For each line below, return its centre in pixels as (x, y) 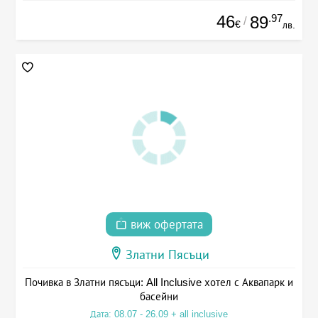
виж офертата (165, 225)
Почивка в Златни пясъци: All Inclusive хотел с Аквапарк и (159, 283)
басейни (159, 297)
